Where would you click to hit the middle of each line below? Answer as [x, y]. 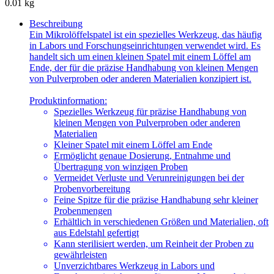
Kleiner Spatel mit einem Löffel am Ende [133, 144]
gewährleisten [80, 254]
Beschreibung [56, 23]
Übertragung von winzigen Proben [121, 166]
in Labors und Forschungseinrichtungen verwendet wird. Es [145, 45]
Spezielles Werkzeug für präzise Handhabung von [150, 111]
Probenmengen [83, 210]
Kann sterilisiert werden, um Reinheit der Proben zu [154, 243]
